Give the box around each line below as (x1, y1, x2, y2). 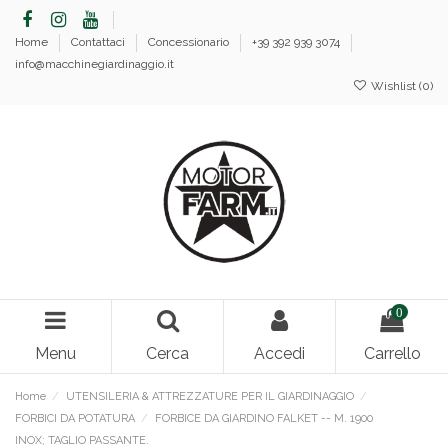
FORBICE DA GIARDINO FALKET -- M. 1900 (154, 411, 373, 425)
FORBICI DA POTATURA (15, 411, 135, 425)
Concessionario (148, 34, 232, 49)
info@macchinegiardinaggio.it (15, 56, 174, 71)
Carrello (363, 343, 421, 363)
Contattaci (71, 34, 128, 49)
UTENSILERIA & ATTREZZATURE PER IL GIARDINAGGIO (65, 389, 354, 403)
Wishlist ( (368, 78, 422, 93)
